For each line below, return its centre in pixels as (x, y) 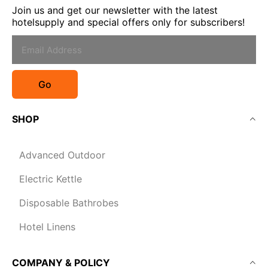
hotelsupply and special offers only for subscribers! (128, 22)
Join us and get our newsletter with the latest (115, 10)
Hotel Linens (47, 227)
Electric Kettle (51, 179)
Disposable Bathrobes (69, 203)
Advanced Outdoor (62, 155)
